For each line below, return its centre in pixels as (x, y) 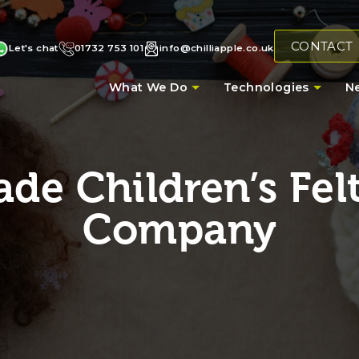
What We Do (148, 87)
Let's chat (33, 48)
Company (179, 229)
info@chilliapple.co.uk (217, 48)
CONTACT (322, 46)
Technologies (266, 87)
